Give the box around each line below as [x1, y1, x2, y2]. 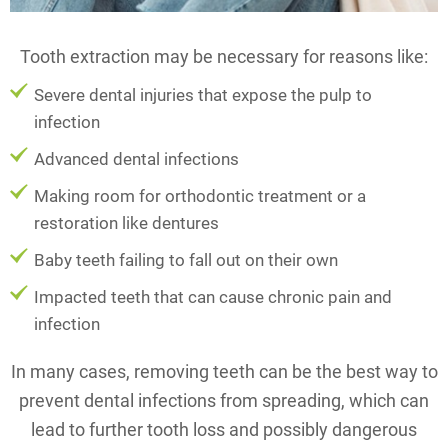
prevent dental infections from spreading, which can [19, 388, 429, 413]
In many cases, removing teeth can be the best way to [10, 359, 438, 384]
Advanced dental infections [34, 147, 239, 171]
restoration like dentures [34, 211, 219, 235]
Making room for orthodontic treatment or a [34, 184, 366, 208]
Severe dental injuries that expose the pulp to [34, 83, 372, 107]
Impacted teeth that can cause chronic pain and [34, 285, 392, 309]
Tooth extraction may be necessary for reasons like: [20, 44, 428, 69]
